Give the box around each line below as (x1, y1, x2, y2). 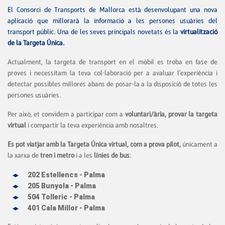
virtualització (180, 28, 217, 37)
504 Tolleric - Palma (28, 193, 95, 201)
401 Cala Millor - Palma (28, 204, 105, 212)
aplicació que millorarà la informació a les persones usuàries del (8, 17, 217, 26)
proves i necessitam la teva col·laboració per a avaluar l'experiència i (8, 69, 217, 78)
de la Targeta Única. (8, 39, 65, 48)
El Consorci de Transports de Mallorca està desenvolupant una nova (8, 6, 217, 15)
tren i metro (40, 151, 74, 160)
